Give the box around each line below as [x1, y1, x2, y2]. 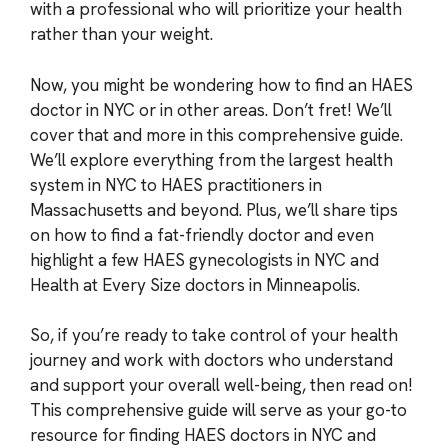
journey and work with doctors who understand [30, 349, 393, 371]
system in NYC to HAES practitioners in [30, 173, 322, 196]
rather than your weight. [30, 23, 213, 45]
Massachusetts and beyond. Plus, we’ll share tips [30, 198, 398, 221]
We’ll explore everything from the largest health [30, 148, 393, 171]
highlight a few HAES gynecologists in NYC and [30, 248, 379, 271]
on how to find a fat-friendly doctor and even [30, 223, 374, 246]
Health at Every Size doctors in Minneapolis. [30, 273, 360, 296]
